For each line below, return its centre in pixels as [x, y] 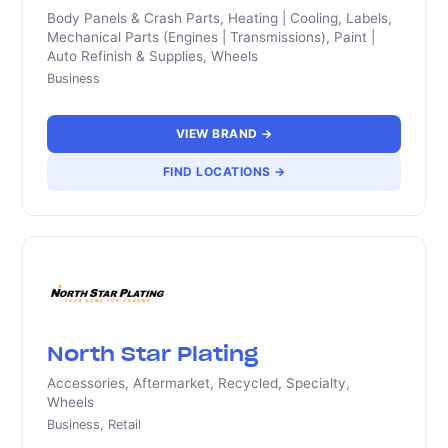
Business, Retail [94, 424]
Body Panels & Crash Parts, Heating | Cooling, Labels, [220, 18]
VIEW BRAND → [224, 133]
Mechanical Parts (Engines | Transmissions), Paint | [211, 37]
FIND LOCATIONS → [224, 171]
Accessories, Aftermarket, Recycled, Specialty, [199, 383]
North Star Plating [153, 353]
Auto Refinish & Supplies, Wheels [153, 56]
